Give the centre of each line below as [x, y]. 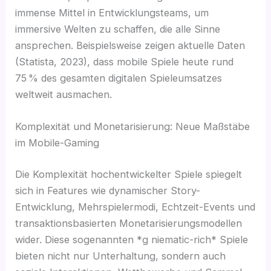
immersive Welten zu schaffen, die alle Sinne [118, 29]
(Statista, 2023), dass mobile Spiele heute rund [125, 61]
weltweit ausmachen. [64, 94]
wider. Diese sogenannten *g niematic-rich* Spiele [132, 239]
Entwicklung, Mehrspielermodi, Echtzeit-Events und [135, 207]
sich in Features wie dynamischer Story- [108, 190]
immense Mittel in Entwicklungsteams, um [112, 12]
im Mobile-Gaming [57, 143]
